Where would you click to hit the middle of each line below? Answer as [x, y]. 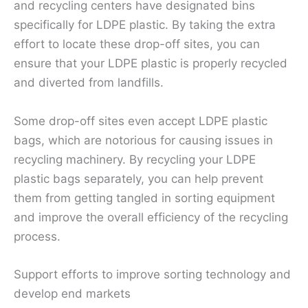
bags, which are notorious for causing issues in [143, 140]
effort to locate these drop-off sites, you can [137, 44]
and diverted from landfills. [89, 83]
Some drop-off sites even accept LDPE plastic [141, 121]
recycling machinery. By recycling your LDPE [135, 159]
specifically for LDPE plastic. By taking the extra [145, 25]
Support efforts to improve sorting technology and [152, 274]
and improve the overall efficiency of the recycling [151, 217]
